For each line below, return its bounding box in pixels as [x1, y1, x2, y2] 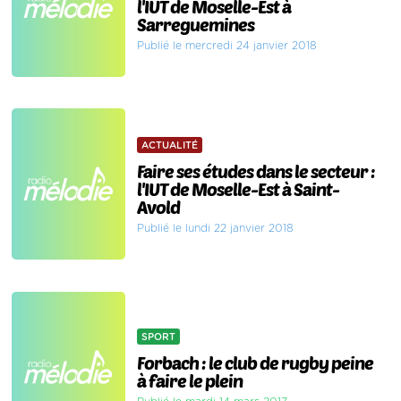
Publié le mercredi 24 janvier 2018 [137, 39, 318, 51]
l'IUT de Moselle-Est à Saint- [137, 177, 340, 200]
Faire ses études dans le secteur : [137, 159, 376, 182]
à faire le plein [137, 370, 243, 392]
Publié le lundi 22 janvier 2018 [137, 222, 294, 234]
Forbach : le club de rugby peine [137, 352, 374, 374]
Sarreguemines [137, 13, 255, 35]
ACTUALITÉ [141, 140, 199, 150]
